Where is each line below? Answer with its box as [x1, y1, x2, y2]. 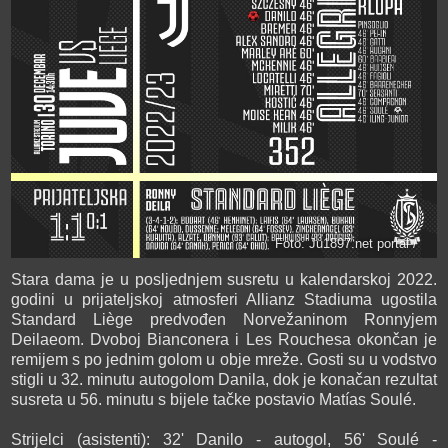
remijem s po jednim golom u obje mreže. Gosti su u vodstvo [11, 350, 437, 368]
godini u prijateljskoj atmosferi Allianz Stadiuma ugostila [11, 290, 437, 308]
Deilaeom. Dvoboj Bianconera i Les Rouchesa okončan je [11, 330, 437, 348]
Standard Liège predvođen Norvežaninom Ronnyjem [11, 310, 437, 328]
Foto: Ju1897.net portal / [275, 236, 417, 251]
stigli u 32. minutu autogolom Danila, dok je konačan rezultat [11, 370, 437, 388]
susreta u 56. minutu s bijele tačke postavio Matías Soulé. [11, 390, 416, 408]
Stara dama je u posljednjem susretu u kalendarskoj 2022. [11, 270, 437, 288]
